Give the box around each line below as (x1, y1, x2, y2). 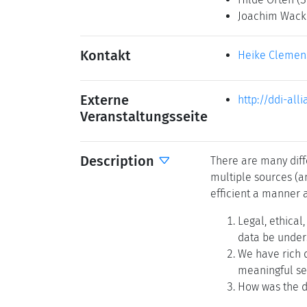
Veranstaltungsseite (80, 108, 208, 125)
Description (80, 153, 158, 169)
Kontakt (80, 47, 131, 64)
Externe (80, 92, 129, 108)
